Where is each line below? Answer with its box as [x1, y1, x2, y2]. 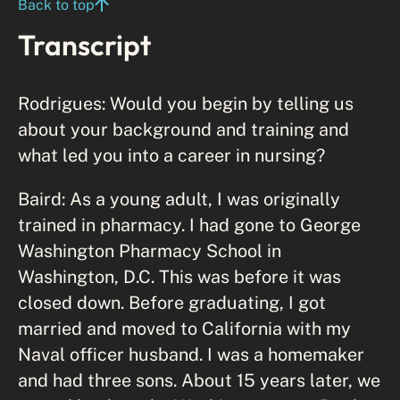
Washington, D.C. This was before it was [18, 265, 341, 287]
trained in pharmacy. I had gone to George [18, 213, 361, 235]
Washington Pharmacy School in [18, 239, 281, 261]
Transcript [18, 26, 151, 62]
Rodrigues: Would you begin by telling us [18, 92, 354, 113]
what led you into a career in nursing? [18, 144, 325, 165]
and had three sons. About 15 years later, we [18, 369, 380, 390]
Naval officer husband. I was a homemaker [18, 343, 364, 364]
